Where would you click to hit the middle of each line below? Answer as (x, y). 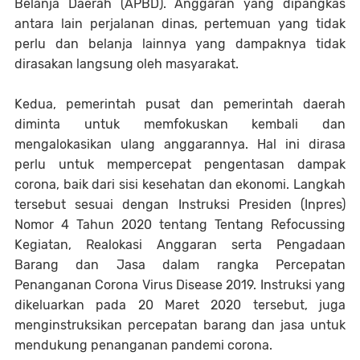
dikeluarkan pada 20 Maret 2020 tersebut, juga (180, 305)
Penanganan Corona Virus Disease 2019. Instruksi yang (180, 284)
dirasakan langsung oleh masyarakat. (128, 63)
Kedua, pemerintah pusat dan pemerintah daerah (180, 104)
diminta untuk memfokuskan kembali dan (180, 124)
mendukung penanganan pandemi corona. (145, 345)
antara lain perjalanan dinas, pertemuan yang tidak (180, 23)
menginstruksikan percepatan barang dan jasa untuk (180, 325)
